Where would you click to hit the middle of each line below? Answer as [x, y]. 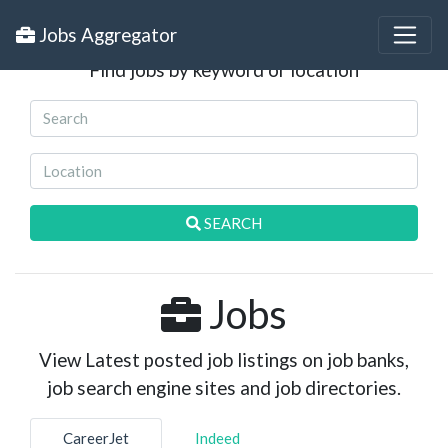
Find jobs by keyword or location [224, 69]
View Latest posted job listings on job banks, [224, 359]
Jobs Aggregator [106, 35]
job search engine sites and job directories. [224, 387]
